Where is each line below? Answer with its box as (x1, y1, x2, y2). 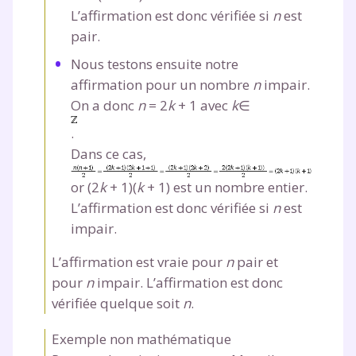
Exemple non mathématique (52, 329, 231, 348)
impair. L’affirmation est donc (94, 273, 283, 292)
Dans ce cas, (71, 144, 146, 163)
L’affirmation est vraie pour (52, 252, 226, 271)
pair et (234, 252, 278, 271)
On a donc (71, 95, 137, 114)
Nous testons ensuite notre (71, 54, 238, 73)
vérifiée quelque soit (52, 293, 183, 312)
